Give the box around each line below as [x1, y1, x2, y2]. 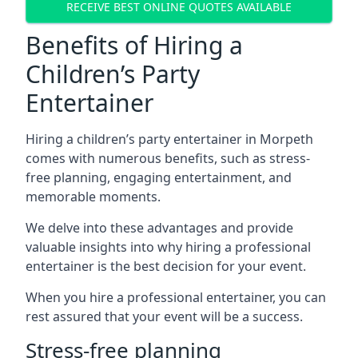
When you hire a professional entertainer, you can [26, 288, 326, 306]
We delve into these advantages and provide [26, 219, 293, 237]
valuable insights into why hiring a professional [26, 238, 311, 256]
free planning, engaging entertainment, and [26, 169, 292, 186]
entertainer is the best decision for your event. [26, 257, 306, 275]
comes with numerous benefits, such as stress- [26, 149, 310, 167]
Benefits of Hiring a [26, 29, 243, 62]
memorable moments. [26, 188, 161, 205]
